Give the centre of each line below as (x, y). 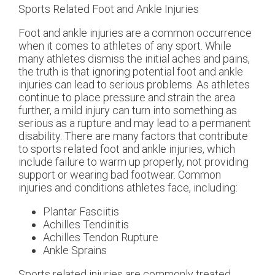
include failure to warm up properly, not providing (134, 161)
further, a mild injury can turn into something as (128, 110)
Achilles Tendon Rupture (101, 237)
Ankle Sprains (75, 250)
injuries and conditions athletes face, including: (128, 187)
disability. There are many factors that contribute (133, 136)
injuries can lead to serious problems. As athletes (134, 84)
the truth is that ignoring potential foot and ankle (131, 71)
